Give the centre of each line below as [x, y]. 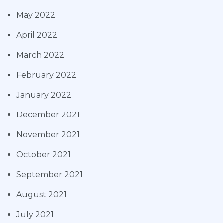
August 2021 [42, 195]
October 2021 [44, 155]
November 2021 [48, 135]
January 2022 [44, 95]
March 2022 [40, 55]
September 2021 [50, 175]
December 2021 [48, 115]
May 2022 [36, 15]
